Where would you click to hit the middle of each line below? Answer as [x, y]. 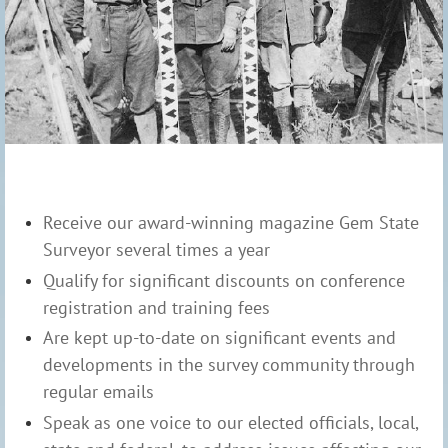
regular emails [98, 392]
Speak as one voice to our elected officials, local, [230, 422]
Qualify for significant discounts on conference [224, 280]
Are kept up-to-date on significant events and [219, 338]
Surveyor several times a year [156, 250]
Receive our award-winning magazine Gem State [231, 223]
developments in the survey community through [229, 365]
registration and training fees [156, 307]
